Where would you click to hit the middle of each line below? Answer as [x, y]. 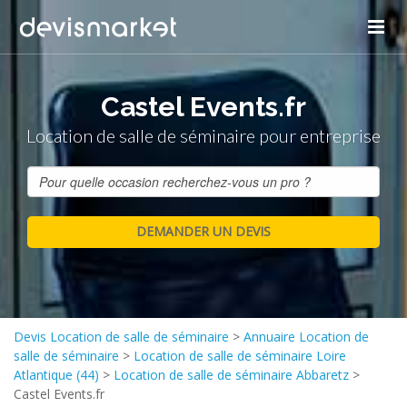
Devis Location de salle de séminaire [121, 337]
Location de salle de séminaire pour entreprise [203, 135]
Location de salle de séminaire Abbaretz [231, 375]
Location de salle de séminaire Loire [240, 356]
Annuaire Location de [306, 337]
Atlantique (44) [56, 375]
